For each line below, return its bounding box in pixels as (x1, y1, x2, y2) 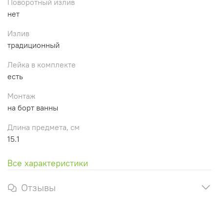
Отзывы (21, 181, 56, 194)
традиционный (7, 40, 60, 50)
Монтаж (7, 90, 36, 101)
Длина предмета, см (7, 122, 80, 132)
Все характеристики (7, 157, 88, 169)
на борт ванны (7, 102, 58, 112)
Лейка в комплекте (7, 59, 76, 69)
